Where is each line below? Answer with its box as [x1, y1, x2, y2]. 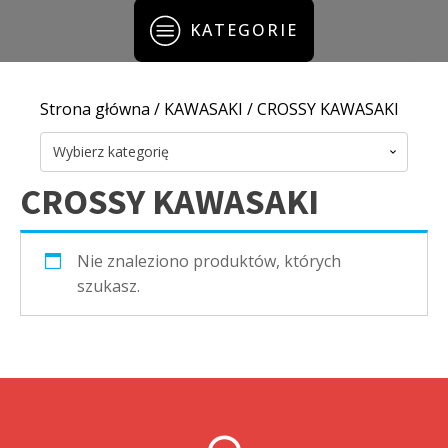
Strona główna [40, 98, 150, 121]
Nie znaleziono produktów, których [77, 250, 341, 273]
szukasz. [77, 275, 140, 298]
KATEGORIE [189, 18, 298, 41]
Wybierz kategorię [53, 142, 169, 162]
